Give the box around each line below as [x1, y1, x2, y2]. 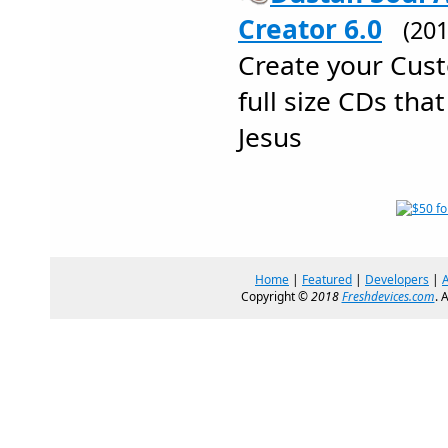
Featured [302, 271, 352, 288]
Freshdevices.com [341, 288, 435, 305]
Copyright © [240, 288, 311, 305]
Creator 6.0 [238, 11, 382, 47]
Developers [365, 271, 429, 288]
